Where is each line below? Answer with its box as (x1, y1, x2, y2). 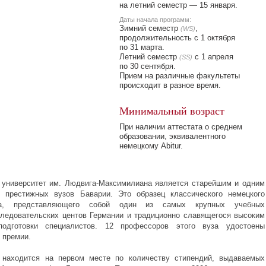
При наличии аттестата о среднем (119, 122, 242, 131)
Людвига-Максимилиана (64, 179, 152, 188)
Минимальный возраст (119, 103, 224, 118)
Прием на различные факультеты (119, 71, 240, 80)
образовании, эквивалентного (119, 132, 226, 141)
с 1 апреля (192, 52, 233, 61)
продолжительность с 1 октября (119, 33, 235, 42)
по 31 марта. (119, 43, 164, 52)
